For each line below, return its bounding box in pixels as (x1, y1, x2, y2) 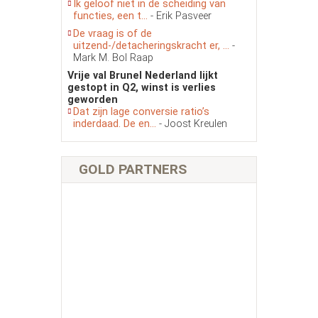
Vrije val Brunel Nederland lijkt (67, 70, 218, 82)
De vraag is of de (73, 28, 152, 40)
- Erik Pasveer (150, 10, 212, 23)
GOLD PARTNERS (79, 161, 187, 178)
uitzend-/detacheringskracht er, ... (73, 40, 232, 53)
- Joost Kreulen (159, 118, 227, 131)
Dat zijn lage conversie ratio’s (73, 106, 209, 119)
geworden (67, 94, 118, 106)
